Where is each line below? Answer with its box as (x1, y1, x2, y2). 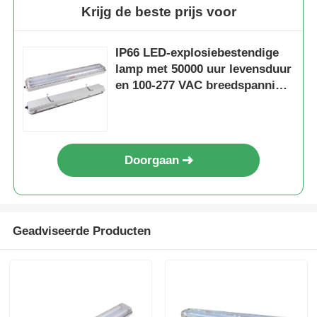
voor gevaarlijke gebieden (115, 94, 260, 108)
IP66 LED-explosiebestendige (115, 45, 279, 59)
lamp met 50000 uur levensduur (115, 62, 292, 76)
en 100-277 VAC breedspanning (115, 78, 290, 92)
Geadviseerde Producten (12, 224, 151, 238)
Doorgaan (124, 153, 179, 167)
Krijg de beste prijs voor (81, 4, 236, 19)
